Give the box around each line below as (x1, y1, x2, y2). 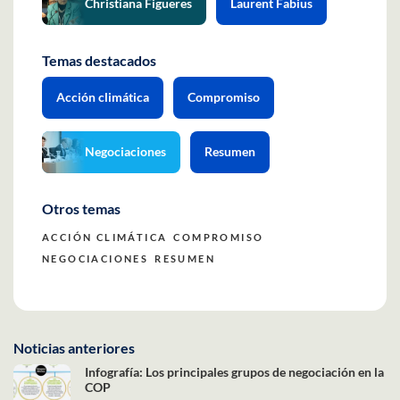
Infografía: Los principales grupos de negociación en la (85, 363, 384, 379)
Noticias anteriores (13, 338, 135, 356)
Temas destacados (42, 51, 156, 69)
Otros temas (42, 199, 121, 217)
